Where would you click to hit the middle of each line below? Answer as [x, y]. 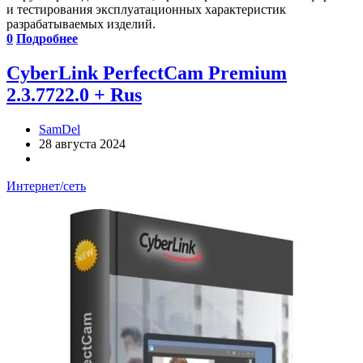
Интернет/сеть [46, 186]
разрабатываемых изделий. [81, 24]
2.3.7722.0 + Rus [74, 95]
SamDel [60, 130]
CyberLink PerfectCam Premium [147, 73]
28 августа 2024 [82, 144]
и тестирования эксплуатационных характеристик [146, 10]
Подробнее [47, 39]
